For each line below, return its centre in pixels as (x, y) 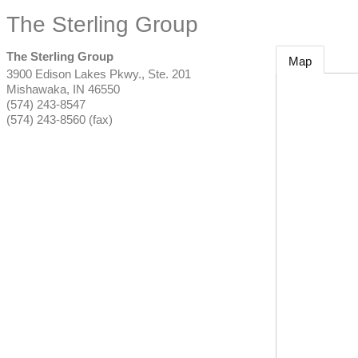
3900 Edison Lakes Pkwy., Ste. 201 (99, 74)
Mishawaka (36, 89)
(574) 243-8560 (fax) (60, 119)
